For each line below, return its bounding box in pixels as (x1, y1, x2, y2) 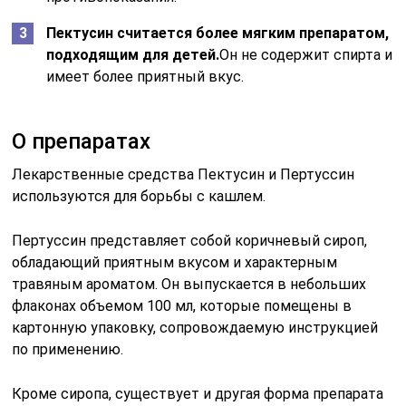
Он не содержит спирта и (219, 45, 393, 63)
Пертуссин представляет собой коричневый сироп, (12, 231, 368, 249)
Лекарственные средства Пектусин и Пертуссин (12, 165, 355, 183)
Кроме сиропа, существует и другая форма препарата (12, 384, 384, 402)
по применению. (12, 340, 124, 358)
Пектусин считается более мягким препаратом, (46, 24, 390, 42)
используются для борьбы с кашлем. (12, 187, 266, 205)
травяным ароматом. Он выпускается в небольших (12, 275, 367, 293)
